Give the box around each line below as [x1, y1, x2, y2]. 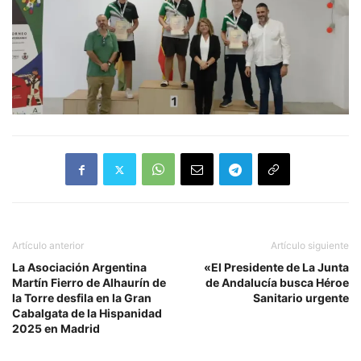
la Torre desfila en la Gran [12, 291, 151, 305]
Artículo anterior [12, 239, 84, 252]
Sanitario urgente [253, 291, 349, 305]
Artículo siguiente [271, 239, 349, 252]
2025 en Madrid [12, 322, 100, 336]
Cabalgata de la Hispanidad [12, 306, 162, 321]
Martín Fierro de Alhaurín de [12, 276, 166, 290]
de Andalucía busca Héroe [205, 276, 349, 290]
